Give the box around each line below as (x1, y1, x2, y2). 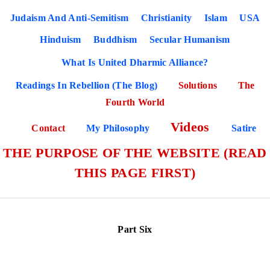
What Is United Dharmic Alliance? (61, 57, 209, 67)
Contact (31, 123, 68, 133)
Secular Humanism (149, 34, 230, 45)
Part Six (118, 224, 152, 234)
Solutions (178, 80, 220, 90)
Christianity (140, 13, 192, 23)
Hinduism (40, 34, 81, 45)
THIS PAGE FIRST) (74, 165, 196, 180)
